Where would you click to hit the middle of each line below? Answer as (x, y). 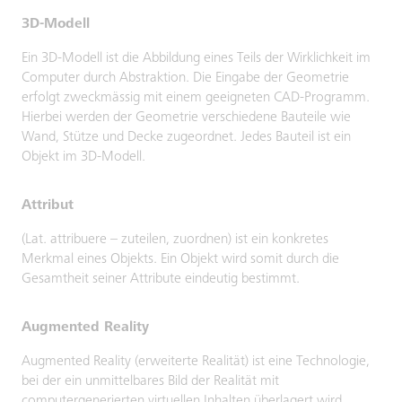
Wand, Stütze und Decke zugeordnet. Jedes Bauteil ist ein (186, 137)
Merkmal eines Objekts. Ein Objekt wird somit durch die (180, 259)
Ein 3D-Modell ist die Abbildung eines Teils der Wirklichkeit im (196, 58)
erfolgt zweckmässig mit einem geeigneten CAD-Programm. (196, 98)
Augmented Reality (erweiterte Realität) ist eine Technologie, (196, 362)
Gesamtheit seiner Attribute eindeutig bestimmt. (161, 279)
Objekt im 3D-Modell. (83, 157)
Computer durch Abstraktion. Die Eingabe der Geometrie (185, 78)
